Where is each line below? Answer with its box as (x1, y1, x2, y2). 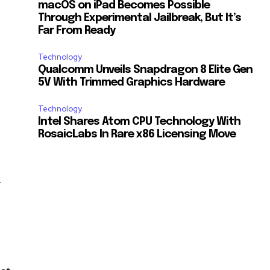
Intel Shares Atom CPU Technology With (38, 116, 241, 127)
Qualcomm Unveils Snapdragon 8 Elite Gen (38, 64, 253, 75)
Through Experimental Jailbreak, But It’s (38, 12, 242, 24)
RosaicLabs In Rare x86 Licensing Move (38, 128, 236, 140)
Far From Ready (38, 25, 116, 36)
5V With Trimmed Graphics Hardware (38, 77, 225, 88)
